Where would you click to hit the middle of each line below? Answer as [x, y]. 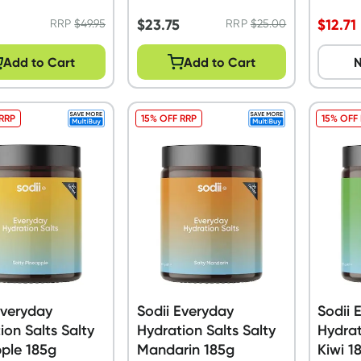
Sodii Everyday [185, 311]
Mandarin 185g [185, 349]
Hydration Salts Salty [206, 330]
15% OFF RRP [168, 118]
